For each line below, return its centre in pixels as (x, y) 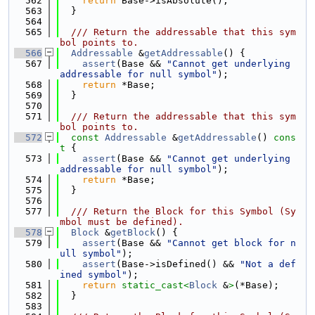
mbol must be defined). (122, 222)
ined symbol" (94, 275)
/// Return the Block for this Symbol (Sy (178, 211)
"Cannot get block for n (231, 243)
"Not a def (268, 264)
